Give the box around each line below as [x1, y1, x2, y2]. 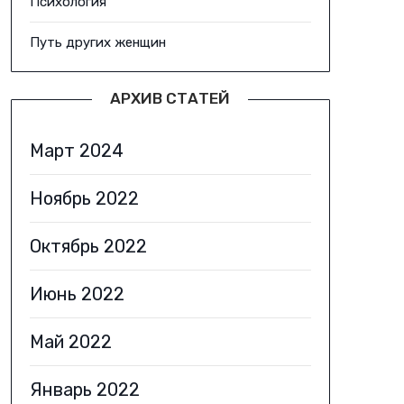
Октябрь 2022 [29, 235, 147, 257]
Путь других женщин [29, 34, 166, 50]
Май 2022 [29, 331, 112, 353]
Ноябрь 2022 [29, 188, 139, 209]
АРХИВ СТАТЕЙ [110, 89, 231, 107]
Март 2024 [29, 140, 124, 161]
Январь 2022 [29, 379, 140, 400]
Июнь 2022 [29, 283, 124, 305]
